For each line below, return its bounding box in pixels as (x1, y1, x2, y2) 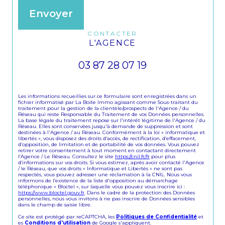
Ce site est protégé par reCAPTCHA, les (18, 213, 116, 219)
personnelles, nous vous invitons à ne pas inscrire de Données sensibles (18, 195, 195, 201)
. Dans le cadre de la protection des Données (84, 189, 195, 195)
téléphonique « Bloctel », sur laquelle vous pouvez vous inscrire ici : (18, 183, 185, 189)
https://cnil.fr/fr (115, 153, 150, 159)
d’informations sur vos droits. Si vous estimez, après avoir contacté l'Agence (18, 159, 204, 165)
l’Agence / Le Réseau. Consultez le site (18, 153, 115, 159)
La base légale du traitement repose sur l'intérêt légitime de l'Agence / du (18, 117, 205, 123)
